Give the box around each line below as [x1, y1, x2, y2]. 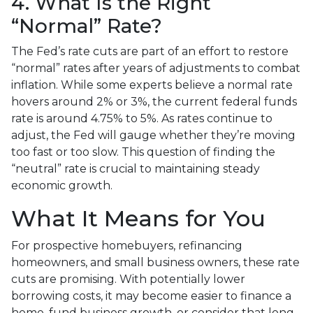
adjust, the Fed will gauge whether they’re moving [11, 128, 296, 142]
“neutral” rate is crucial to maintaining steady [11, 161, 260, 175]
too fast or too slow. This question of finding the [11, 145, 275, 159]
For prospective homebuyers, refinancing [11, 238, 242, 252]
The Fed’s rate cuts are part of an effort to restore [11, 44, 289, 58]
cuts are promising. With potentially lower [11, 272, 245, 286]
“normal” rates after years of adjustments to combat [11, 61, 300, 75]
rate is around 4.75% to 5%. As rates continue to [11, 111, 272, 125]
